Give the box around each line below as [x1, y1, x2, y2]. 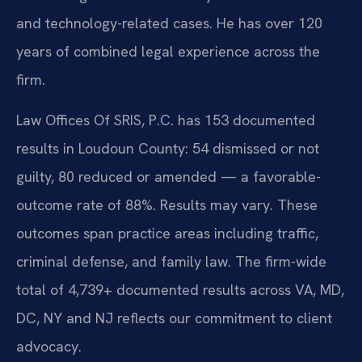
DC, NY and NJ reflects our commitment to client [16, 308, 332, 327]
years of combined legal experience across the [16, 42, 320, 61]
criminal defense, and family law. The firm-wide [16, 251, 326, 271]
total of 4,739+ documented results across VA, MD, [16, 280, 344, 299]
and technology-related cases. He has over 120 [16, 14, 322, 33]
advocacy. [16, 336, 82, 356]
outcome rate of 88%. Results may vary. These [16, 195, 318, 214]
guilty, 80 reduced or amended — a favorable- [16, 166, 321, 186]
